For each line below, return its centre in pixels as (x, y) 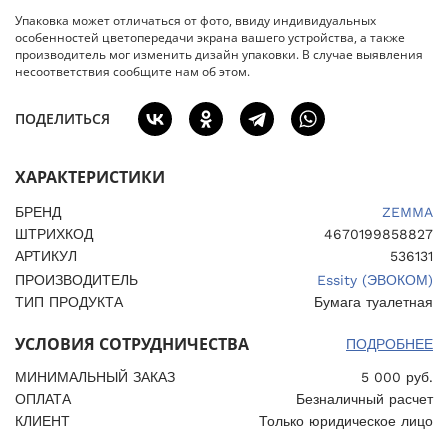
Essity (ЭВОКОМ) (375, 280)
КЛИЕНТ (42, 421)
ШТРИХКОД (54, 234)
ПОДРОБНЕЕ (389, 344)
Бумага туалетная (373, 302)
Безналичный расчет (364, 399)
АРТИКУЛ (46, 256)
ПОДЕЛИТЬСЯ (62, 119)
